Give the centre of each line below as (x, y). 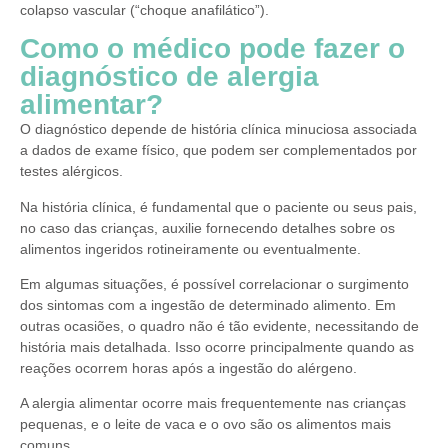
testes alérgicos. (71, 171)
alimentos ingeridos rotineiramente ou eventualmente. (190, 248)
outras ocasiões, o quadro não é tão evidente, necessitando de (219, 326)
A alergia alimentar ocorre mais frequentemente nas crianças (213, 403)
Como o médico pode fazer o (212, 49)
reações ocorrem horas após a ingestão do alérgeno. (188, 368)
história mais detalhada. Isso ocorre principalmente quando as (217, 347)
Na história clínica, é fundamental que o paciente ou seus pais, (218, 206)
